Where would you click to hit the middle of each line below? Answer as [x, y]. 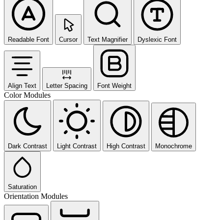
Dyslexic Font [157, 39]
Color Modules [27, 95]
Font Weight [114, 85]
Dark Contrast [27, 146]
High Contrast [126, 146]
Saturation [22, 187]
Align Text [22, 85]
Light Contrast [77, 146]
